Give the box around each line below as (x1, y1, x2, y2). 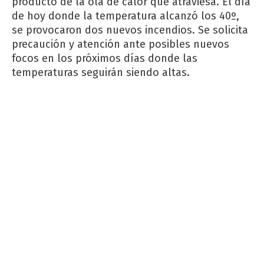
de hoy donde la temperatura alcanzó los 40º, (12, 9, 239, 23)
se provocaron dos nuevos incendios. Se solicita (12, 24, 248, 37)
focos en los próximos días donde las (12, 52, 197, 65)
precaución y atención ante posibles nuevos (12, 38, 229, 51)
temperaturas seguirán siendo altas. (12, 66, 190, 80)
